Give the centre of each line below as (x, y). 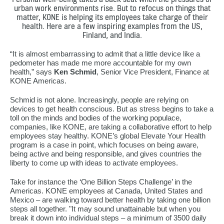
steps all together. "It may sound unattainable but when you (105, 208)
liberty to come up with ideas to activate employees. (94, 162)
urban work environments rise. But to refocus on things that (112, 8)
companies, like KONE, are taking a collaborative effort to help (111, 126)
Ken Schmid (75, 71)
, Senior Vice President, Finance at (153, 71)
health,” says (32, 71)
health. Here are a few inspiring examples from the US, (112, 26)
